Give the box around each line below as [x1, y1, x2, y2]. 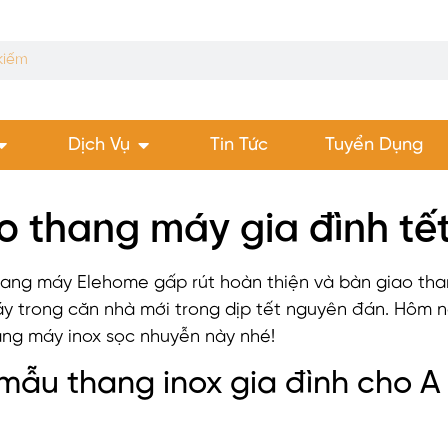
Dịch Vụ [67, 135, 130, 155]
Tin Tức [209, 135, 268, 155]
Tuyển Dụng [324, 135, 423, 155]
